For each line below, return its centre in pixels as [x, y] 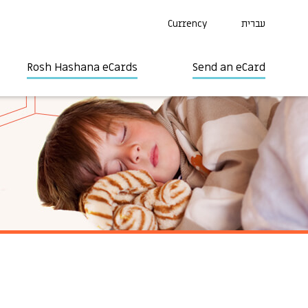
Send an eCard [229, 67]
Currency [187, 24]
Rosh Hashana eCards [82, 67]
